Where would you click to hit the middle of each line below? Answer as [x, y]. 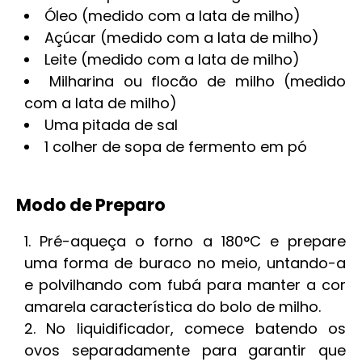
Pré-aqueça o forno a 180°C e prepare [193, 241]
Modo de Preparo [91, 205]
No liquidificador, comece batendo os [196, 328]
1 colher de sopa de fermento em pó [176, 147]
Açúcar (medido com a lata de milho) [182, 38]
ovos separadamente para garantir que [185, 350]
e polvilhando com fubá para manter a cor [185, 285]
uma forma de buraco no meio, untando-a [185, 263]
